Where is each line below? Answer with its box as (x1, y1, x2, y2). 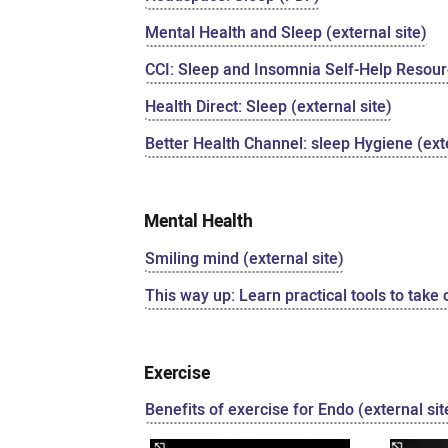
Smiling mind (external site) (145, 246, 345, 271)
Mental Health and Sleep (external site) (145, 21, 428, 45)
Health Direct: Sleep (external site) (145, 95, 393, 119)
